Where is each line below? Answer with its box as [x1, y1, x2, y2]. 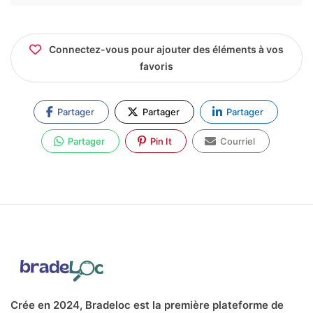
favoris [140, 60, 173, 73]
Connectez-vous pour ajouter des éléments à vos [49, 43, 284, 56]
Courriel [218, 136, 255, 147]
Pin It [148, 136, 172, 147]
